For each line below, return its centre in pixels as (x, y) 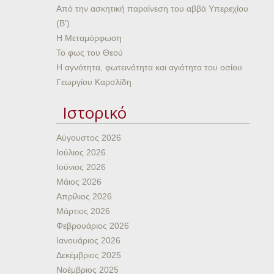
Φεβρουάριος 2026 (93, 226)
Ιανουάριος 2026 (88, 240)
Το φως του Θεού (90, 53)
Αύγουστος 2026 (89, 138)
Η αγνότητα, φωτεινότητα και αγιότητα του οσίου (149, 67)
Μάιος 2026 (79, 182)
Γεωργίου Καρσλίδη (94, 82)
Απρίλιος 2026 (84, 196)
